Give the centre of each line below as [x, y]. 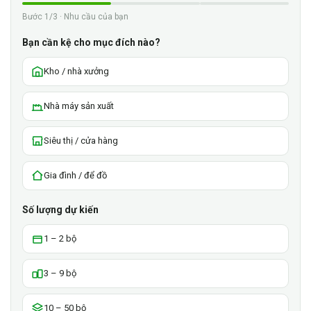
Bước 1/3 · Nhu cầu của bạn [75, 17]
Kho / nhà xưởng [76, 72]
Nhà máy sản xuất [79, 106]
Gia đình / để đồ [75, 176]
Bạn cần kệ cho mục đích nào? [91, 43]
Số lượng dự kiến [60, 210]
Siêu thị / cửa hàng [81, 141]
